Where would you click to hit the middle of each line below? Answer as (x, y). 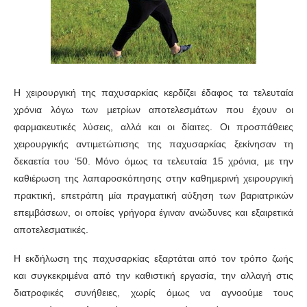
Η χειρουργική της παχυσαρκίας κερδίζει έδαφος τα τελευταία (153, 93)
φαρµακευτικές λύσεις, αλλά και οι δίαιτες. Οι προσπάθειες (153, 127)
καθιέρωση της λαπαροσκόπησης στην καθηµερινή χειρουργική (153, 179)
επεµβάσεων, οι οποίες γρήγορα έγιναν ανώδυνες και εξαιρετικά (153, 213)
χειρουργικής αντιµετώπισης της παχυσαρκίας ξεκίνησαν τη (153, 144)
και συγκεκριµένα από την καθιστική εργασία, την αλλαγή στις (153, 276)
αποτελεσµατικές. (51, 230)
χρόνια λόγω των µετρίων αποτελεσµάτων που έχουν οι (153, 110)
